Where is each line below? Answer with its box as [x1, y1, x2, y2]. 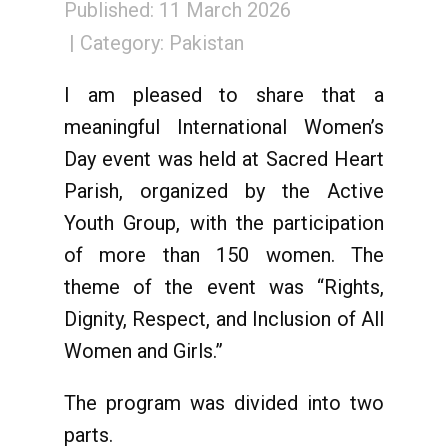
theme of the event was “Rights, [64, 275, 384, 299]
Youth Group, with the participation [64, 211, 384, 235]
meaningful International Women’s [64, 115, 384, 139]
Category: [80, 31, 169, 56]
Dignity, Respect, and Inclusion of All [64, 307, 384, 331]
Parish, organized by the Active [64, 179, 384, 203]
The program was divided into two [64, 391, 384, 415]
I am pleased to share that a [64, 83, 384, 107]
